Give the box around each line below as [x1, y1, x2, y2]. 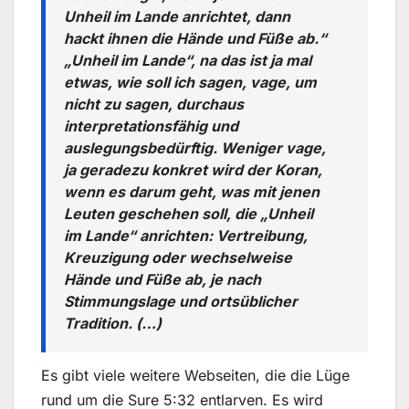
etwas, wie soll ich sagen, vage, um [64, 72, 317, 91]
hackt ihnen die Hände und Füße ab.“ [64, 28, 327, 47]
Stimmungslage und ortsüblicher [64, 291, 298, 310]
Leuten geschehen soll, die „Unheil [64, 204, 313, 223]
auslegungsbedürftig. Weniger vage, [64, 138, 326, 157]
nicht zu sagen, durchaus [64, 94, 244, 113]
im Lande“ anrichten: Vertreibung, [64, 225, 308, 245]
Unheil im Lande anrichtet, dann [64, 6, 290, 26]
